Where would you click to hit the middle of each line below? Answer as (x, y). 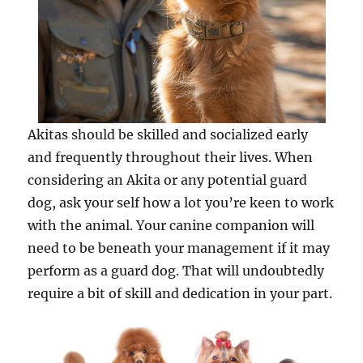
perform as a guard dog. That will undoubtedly (176, 271)
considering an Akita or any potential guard (168, 180)
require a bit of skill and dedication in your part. (180, 293)
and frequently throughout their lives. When (171, 157)
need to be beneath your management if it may (179, 248)
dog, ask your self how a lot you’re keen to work (181, 203)
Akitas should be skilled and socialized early (168, 135)
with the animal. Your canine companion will (171, 225)
